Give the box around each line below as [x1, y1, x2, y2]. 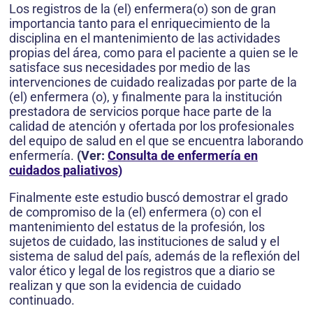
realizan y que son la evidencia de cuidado [9, 278, 241, 293]
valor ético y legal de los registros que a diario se [9, 263, 275, 279]
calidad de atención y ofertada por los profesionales [9, 119, 294, 134]
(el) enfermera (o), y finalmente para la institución [9, 89, 282, 105]
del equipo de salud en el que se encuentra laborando [9, 133, 303, 149]
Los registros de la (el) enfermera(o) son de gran [9, 1, 276, 17]
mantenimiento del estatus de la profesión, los [9, 219, 265, 235]
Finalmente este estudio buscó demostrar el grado [9, 190, 288, 205]
